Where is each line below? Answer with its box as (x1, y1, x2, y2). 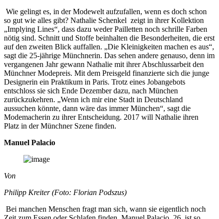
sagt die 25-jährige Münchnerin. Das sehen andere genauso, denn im (4, 51, 215, 60)
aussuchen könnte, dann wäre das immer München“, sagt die (4, 104, 191, 112)
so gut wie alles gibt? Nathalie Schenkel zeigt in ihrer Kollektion (4, 16, 204, 24)
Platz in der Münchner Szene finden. (4, 121, 118, 130)
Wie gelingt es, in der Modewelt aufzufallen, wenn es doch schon (4, 7, 207, 16)
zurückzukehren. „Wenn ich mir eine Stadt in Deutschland (4, 95, 183, 104)
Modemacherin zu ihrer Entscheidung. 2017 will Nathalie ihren (4, 112, 198, 121)
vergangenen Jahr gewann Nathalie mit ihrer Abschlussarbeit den (4, 60, 204, 68)
